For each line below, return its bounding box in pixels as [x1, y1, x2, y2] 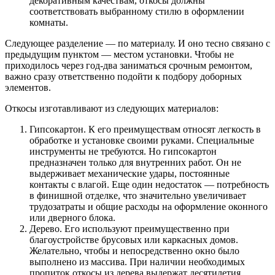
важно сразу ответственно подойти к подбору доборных [5, 71, 242, 82]
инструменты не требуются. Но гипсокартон [29, 145, 217, 157]
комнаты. [29, 17, 68, 28]
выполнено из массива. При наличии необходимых [29, 256, 245, 267]
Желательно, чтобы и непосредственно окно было [29, 245, 239, 256]
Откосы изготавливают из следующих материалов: [5, 103, 219, 114]
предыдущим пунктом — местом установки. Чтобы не [5, 48, 234, 60]
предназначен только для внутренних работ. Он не [29, 157, 241, 168]
